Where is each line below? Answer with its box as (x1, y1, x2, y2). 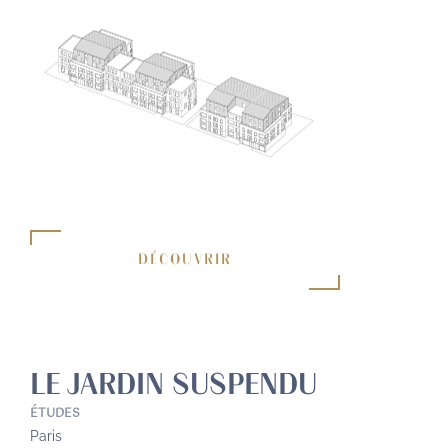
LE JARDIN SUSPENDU (30, 370, 317, 401)
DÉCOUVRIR (138, 252, 232, 268)
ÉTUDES (30, 403, 80, 424)
